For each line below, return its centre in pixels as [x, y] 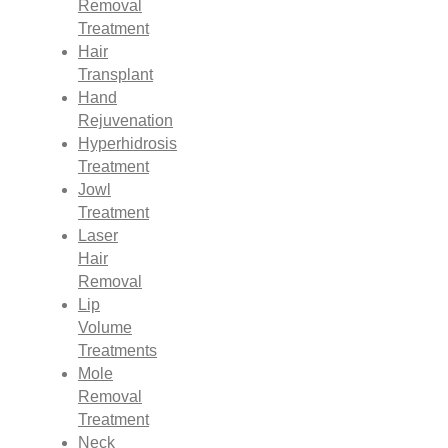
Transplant [115, 75]
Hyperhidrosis [127, 144]
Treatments [117, 351]
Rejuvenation [125, 121]
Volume [105, 328]
